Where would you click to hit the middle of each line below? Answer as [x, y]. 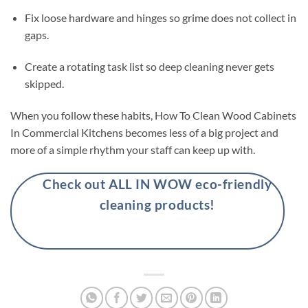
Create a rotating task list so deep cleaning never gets [149, 67]
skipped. [44, 84]
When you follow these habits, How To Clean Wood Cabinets [153, 115]
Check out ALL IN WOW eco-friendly [157, 184]
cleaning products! [157, 204]
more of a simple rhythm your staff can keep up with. [133, 150]
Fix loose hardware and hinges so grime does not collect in [160, 18]
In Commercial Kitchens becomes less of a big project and [144, 132]
